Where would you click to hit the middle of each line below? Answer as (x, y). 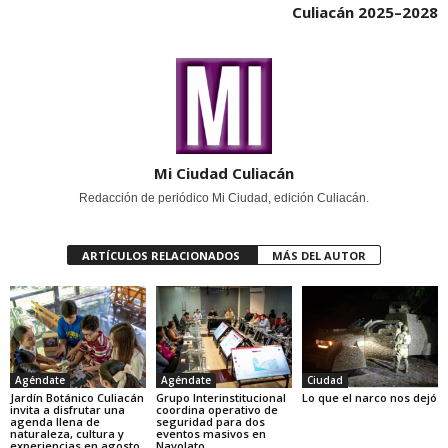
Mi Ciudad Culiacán (224, 173)
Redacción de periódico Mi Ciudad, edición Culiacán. (224, 198)
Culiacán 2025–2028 (365, 12)
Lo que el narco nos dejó (369, 397)
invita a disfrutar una (67, 409)
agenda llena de (55, 421)
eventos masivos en (210, 433)
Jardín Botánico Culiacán (77, 397)
